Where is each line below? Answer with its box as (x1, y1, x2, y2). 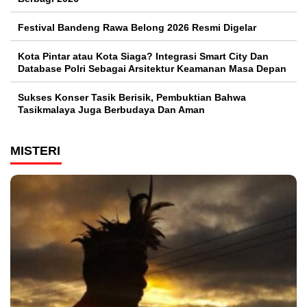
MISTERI (10, 144, 60, 158)
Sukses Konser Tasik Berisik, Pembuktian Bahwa (18, 92, 246, 103)
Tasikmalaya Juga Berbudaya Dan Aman (18, 104, 205, 116)
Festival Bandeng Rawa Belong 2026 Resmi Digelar (18, 22, 256, 34)
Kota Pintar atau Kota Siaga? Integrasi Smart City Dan (18, 51, 269, 62)
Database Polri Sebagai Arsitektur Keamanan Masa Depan (18, 63, 286, 75)
